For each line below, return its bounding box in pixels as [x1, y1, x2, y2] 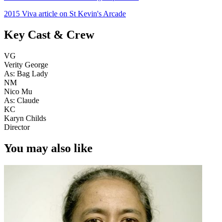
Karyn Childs [4, 113, 46, 122]
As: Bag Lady [4, 69, 48, 78]
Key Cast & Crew [4, 28, 94, 41]
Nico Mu [4, 87, 32, 96]
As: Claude [4, 96, 39, 105]
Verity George [4, 60, 48, 69]
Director [4, 122, 30, 131]
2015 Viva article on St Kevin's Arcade [4, 9, 126, 18]
